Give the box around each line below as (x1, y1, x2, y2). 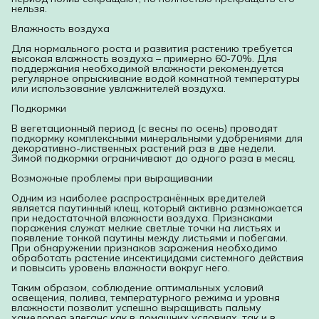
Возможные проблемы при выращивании (11, 172, 213, 185)
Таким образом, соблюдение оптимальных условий (11, 281, 263, 295)
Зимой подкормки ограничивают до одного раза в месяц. (11, 152, 296, 165)
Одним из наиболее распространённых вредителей (11, 192, 266, 205)
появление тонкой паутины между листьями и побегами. (11, 231, 288, 245)
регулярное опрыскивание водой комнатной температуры (11, 72, 300, 85)
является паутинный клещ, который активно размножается (11, 202, 303, 215)
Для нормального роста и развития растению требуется (11, 42, 293, 56)
